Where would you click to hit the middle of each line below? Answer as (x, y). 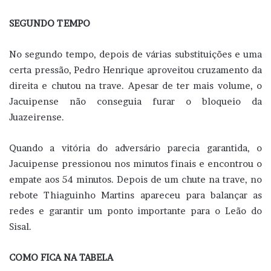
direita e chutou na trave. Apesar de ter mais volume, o (135, 86)
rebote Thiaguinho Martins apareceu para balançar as (135, 195)
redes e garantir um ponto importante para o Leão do (135, 211)
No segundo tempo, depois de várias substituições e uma (135, 54)
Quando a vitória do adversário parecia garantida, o (135, 148)
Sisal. (20, 227)
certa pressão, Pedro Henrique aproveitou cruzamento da (135, 70)
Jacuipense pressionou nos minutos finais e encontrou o (135, 164)
